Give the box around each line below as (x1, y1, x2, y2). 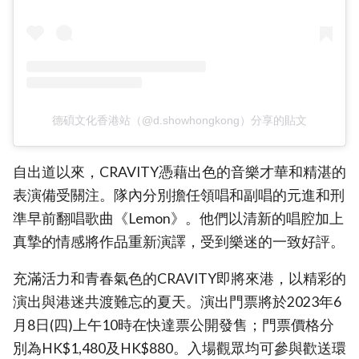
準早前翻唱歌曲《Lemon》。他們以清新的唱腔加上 (13, 209, 344, 227)
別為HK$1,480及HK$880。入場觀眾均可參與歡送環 (13, 340, 346, 357)
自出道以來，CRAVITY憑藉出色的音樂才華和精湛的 (13, 163, 346, 180)
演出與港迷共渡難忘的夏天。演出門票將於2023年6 (13, 293, 341, 311)
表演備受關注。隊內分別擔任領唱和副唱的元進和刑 (13, 186, 345, 204)
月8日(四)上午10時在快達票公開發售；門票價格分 (13, 317, 334, 334)
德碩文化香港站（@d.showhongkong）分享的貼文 (52, 114, 307, 127)
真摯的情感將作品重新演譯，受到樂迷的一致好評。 (13, 232, 345, 250)
